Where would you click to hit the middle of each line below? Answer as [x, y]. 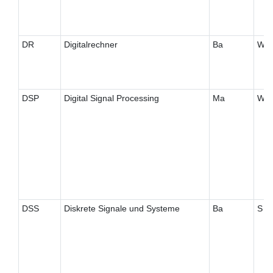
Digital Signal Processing [111, 98]
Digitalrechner [90, 45]
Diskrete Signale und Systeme [122, 209]
